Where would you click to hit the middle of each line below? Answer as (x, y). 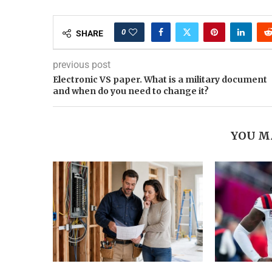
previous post (82, 65)
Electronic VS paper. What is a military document (160, 80)
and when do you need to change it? (131, 91)
